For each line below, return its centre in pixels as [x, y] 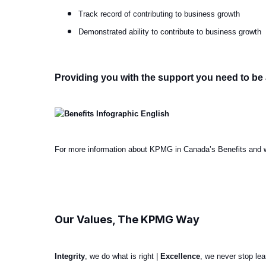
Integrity [70, 256]
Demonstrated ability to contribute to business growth [170, 31]
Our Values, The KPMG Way [127, 219]
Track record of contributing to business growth [160, 14]
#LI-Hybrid [76, 184]
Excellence [180, 256]
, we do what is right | [123, 256]
